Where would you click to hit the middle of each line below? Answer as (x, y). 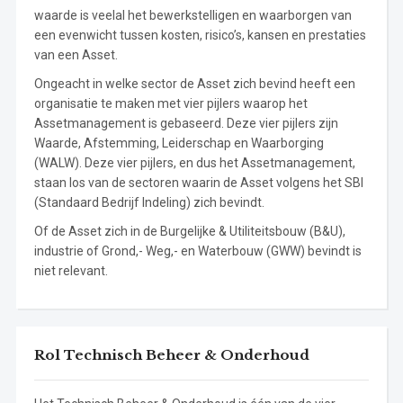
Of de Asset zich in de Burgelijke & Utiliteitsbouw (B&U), (189, 232)
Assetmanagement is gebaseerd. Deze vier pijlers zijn (186, 124)
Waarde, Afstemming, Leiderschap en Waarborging (179, 143)
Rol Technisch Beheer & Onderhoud (171, 355)
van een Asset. (76, 55)
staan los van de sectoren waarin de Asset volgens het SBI (198, 183)
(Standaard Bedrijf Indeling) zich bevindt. (149, 203)
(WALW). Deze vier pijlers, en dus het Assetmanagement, (194, 163)
